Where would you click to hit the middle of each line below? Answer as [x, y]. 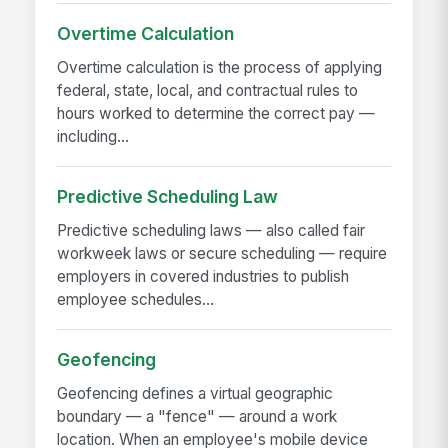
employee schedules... [136, 300]
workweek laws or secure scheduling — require [222, 254]
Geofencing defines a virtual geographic [195, 394]
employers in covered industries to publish [203, 277]
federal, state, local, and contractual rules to [208, 91]
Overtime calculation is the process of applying [220, 68]
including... [93, 137]
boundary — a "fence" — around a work [197, 417]
